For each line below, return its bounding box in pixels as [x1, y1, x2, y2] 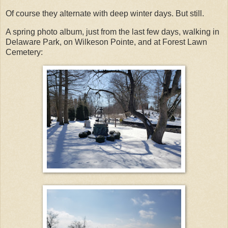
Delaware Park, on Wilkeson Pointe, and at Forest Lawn [6, 38, 207, 47]
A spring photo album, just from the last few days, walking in [6, 27, 219, 37]
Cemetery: [6, 48, 43, 57]
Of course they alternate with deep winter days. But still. [6, 9, 204, 18]
